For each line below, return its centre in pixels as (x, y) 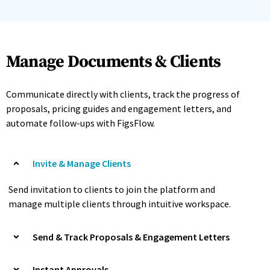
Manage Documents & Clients (114, 62)
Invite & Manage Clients (82, 163)
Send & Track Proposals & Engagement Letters (131, 237)
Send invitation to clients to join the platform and (112, 190)
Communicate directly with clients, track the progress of (123, 94)
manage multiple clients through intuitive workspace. (120, 204)
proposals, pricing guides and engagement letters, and (119, 109)
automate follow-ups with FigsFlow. (80, 123)
